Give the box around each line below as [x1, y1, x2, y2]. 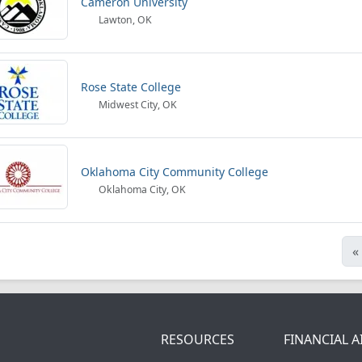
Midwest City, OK [96, 98, 178, 112]
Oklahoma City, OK [96, 183, 187, 196]
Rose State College [81, 79, 181, 95]
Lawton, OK [96, 13, 153, 27]
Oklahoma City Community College [81, 164, 268, 179]
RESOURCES [161, 330, 234, 348]
